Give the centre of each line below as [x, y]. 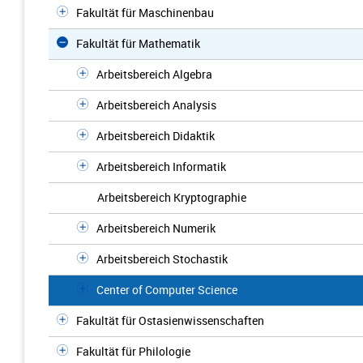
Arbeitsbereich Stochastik [162, 259]
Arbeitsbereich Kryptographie [172, 197]
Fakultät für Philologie [133, 351]
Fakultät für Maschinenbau [145, 13]
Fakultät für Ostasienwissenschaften [170, 320]
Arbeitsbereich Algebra [154, 74]
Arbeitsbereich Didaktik [156, 136]
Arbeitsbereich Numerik [156, 228]
